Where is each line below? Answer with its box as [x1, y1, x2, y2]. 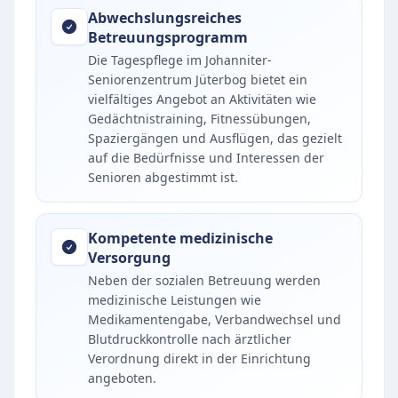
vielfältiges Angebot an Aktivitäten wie [88, 91, 316, 107]
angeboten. [88, 370, 156, 386]
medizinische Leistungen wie [88, 291, 261, 308]
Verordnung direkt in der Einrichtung [88, 350, 311, 367]
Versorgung [88, 248, 171, 267]
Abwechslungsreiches [88, 8, 242, 28]
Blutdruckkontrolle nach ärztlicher [88, 330, 291, 347]
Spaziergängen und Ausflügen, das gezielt [88, 130, 342, 147]
